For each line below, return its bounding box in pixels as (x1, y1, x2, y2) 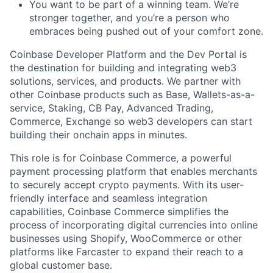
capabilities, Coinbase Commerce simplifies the (10, 205, 229, 218)
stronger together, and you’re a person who (29, 11, 230, 24)
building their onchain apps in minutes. (10, 128, 187, 141)
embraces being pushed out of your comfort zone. (29, 24, 263, 37)
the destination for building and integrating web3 (10, 61, 236, 74)
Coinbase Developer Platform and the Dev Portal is (10, 48, 247, 60)
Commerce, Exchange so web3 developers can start (10, 115, 252, 127)
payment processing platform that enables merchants (10, 165, 257, 177)
